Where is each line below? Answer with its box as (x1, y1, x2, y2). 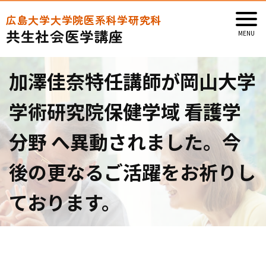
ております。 (9, 188, 121, 216)
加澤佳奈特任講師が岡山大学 (9, 67, 256, 94)
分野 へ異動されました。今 (9, 128, 241, 155)
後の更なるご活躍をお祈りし (9, 158, 256, 185)
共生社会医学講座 (6, 26, 123, 46)
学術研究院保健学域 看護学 (9, 97, 241, 125)
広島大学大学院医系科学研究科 (6, 12, 162, 27)
